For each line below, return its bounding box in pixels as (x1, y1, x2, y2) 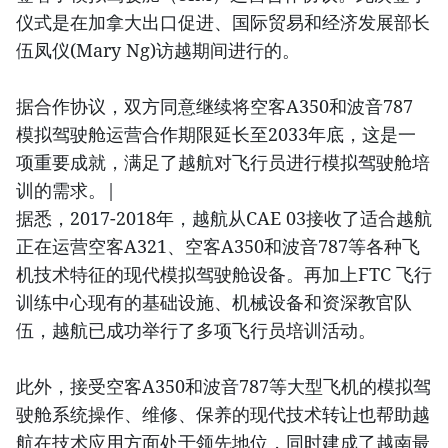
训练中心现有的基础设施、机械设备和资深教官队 (16, 289, 412, 314)
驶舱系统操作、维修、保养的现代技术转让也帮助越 (16, 401, 430, 426)
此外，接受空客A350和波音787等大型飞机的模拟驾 (16, 373, 431, 398)
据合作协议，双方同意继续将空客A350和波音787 (16, 93, 413, 118)
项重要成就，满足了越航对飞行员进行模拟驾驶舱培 (16, 149, 430, 174)
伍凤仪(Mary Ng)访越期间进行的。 (16, 37, 300, 62)
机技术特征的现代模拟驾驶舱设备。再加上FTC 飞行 (16, 261, 432, 286)
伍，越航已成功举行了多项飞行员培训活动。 (16, 317, 376, 342)
